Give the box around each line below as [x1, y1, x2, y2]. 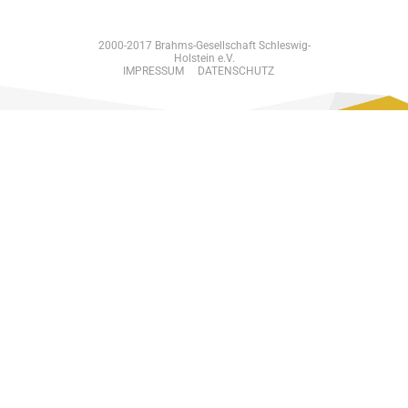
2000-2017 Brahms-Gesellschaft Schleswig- [97, 39, 311, 52]
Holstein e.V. [173, 52, 235, 65]
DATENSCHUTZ [198, 65, 274, 77]
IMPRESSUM [123, 65, 184, 77]
